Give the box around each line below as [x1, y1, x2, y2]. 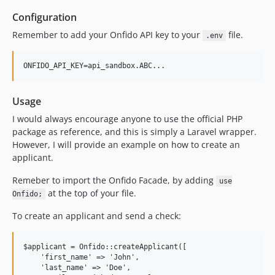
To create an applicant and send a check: [12, 210, 181, 222]
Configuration [12, 10, 77, 24]
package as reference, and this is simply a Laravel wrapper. [12, 126, 257, 137]
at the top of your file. [45, 187, 136, 199]
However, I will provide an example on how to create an [12, 139, 240, 150]
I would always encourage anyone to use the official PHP [12, 113, 242, 125]
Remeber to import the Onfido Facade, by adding [12, 174, 216, 186]
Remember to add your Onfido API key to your [12, 29, 203, 41]
